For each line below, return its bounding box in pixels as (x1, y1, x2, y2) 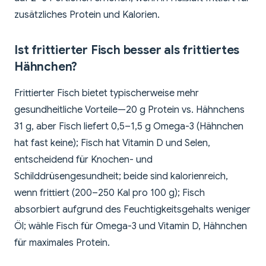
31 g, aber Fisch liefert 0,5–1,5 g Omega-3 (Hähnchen (14, 121, 243, 133)
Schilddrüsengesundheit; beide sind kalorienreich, (14, 170, 228, 183)
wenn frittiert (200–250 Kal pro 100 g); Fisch (14, 187, 205, 199)
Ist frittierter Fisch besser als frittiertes (14, 43, 240, 58)
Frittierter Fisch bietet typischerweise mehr (14, 87, 199, 100)
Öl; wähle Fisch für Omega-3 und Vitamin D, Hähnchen (14, 220, 247, 233)
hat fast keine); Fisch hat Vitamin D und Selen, (14, 137, 210, 150)
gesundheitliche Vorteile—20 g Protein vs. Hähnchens (14, 104, 245, 116)
